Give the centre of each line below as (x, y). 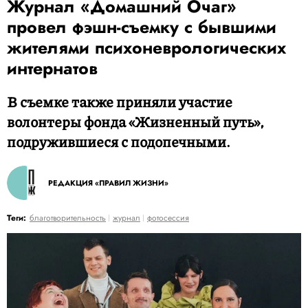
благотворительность (68, 218)
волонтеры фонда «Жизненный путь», (135, 122)
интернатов (52, 68)
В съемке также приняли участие (120, 102)
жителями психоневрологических (146, 47)
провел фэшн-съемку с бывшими (142, 27)
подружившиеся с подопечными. (119, 142)
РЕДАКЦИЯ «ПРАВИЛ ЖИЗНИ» (108, 183)
